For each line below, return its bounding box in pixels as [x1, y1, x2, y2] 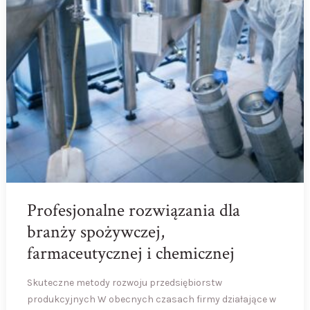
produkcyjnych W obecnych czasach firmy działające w [26, 293, 276, 306]
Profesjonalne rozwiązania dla [26, 199, 240, 223]
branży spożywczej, [26, 220, 165, 244]
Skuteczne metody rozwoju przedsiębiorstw [26, 277, 222, 289]
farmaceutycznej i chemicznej [26, 241, 235, 266]
